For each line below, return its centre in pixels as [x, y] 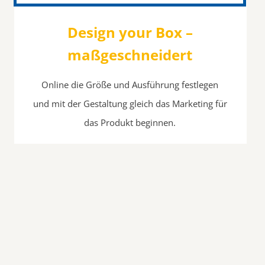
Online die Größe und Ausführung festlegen [130, 85]
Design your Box [125, 33]
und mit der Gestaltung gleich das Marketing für [130, 104]
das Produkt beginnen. [130, 123]
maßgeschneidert [130, 55]
